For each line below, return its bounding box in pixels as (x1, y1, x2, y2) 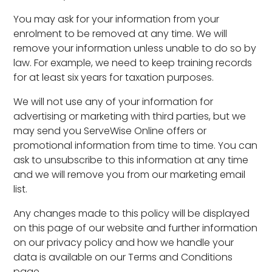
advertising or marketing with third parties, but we (13, 109, 246, 123)
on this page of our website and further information (13, 221, 258, 235)
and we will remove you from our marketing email (13, 168, 246, 182)
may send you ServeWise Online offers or (13, 124, 207, 138)
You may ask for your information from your (13, 12, 220, 26)
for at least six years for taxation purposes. (13, 70, 214, 84)
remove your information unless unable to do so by (13, 41, 257, 55)
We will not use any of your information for (13, 95, 214, 109)
